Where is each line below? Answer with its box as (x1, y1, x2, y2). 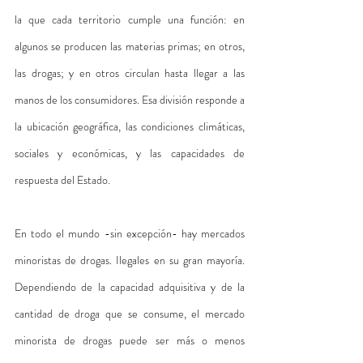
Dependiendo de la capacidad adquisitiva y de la (15, 278, 245, 295)
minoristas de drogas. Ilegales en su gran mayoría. (15, 251, 245, 268)
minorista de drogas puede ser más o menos (15, 331, 245, 348)
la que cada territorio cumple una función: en (15, 11, 245, 28)
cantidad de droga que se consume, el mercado (15, 305, 245, 322)
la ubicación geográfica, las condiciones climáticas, (15, 117, 245, 135)
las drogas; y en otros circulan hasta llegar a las (15, 64, 245, 81)
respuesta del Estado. (15, 171, 110, 188)
